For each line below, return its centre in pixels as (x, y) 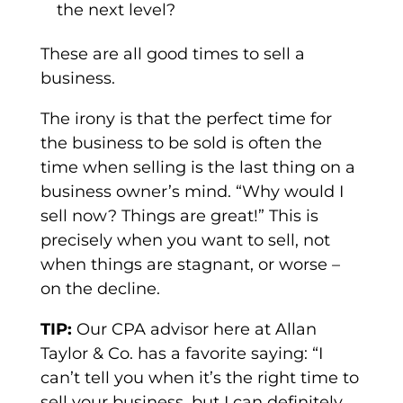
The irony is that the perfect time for (186, 119)
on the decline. (100, 289)
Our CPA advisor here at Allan (194, 330)
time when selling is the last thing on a (197, 168)
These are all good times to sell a (172, 54)
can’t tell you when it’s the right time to (199, 378)
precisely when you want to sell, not (185, 241)
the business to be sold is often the (181, 143)
